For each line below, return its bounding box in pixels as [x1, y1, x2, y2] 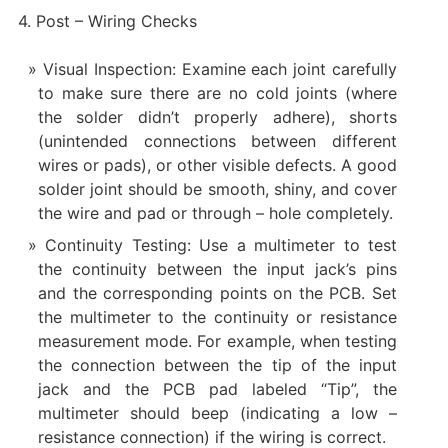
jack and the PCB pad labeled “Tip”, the [37, 378, 398, 399]
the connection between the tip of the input [37, 354, 398, 375]
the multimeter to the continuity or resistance [37, 306, 398, 327]
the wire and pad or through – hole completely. [37, 202, 393, 223]
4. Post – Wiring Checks [17, 10, 197, 31]
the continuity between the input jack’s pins [37, 258, 398, 279]
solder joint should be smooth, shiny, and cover [37, 178, 398, 199]
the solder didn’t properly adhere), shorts [37, 106, 398, 127]
